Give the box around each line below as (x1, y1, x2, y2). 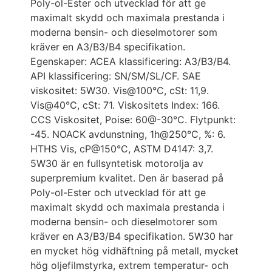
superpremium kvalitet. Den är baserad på (30, 172, 223, 185)
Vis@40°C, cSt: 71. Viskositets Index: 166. (30, 99, 220, 112)
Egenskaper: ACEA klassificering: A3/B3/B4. (30, 55, 231, 68)
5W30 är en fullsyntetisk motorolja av (30, 157, 203, 170)
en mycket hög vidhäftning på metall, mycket (30, 245, 239, 257)
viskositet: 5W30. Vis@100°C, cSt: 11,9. (30, 84, 209, 97)
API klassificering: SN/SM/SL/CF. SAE (30, 70, 201, 83)
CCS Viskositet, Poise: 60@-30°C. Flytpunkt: (30, 114, 236, 126)
